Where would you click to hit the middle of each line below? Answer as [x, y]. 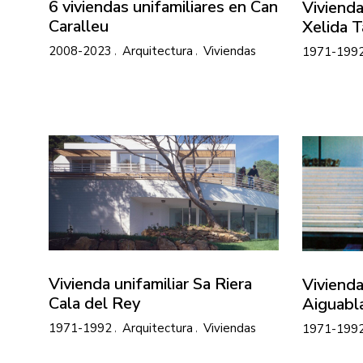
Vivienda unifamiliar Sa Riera [150, 284]
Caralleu [79, 26]
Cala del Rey [94, 303]
